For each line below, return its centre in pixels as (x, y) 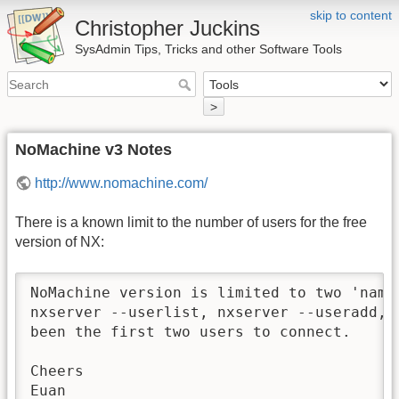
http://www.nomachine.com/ (122, 183)
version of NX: (60, 242)
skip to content (351, 15)
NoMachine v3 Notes (94, 149)
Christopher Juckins (167, 28)
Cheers (57, 370)
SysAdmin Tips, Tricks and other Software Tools (208, 49)
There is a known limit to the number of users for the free (191, 223)
